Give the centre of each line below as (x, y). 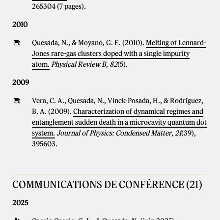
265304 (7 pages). (59, 6)
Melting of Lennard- (176, 43)
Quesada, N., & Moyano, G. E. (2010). (89, 43)
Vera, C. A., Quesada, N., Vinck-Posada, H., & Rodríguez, (118, 101)
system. (43, 133)
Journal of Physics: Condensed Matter (114, 133)
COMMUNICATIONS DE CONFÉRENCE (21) (107, 184)
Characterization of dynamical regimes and (138, 111)
